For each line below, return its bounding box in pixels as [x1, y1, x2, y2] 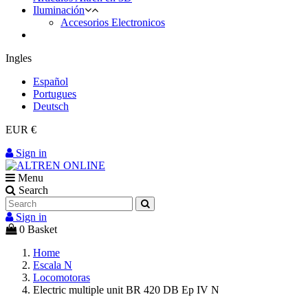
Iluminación [33, 4, 85, 16]
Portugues [33, 88, 76, 100]
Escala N [33, 259, 72, 271]
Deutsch [33, 100, 69, 112]
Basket [27, 223, 57, 235]
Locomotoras [33, 272, 90, 283]
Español [33, 76, 68, 87]
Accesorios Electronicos [60, 16, 165, 28]
